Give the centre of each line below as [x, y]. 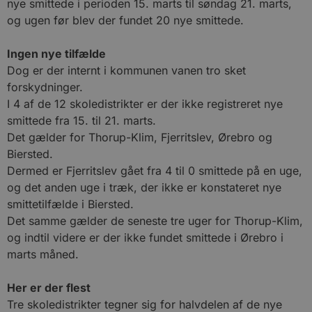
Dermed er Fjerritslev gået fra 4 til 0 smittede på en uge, [155, 171]
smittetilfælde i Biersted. [70, 204]
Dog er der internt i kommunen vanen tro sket [126, 70]
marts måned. [43, 254]
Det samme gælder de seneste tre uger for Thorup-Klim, [155, 221]
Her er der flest [49, 288]
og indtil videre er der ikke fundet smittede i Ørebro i [145, 237]
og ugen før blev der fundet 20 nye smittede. [125, 20]
